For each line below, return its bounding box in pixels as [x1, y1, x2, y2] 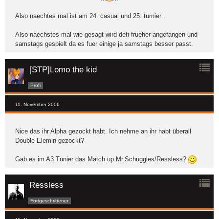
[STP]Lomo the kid [29, 65, 97, 75]
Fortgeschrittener [30, 197, 68, 203]
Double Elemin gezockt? [15, 137, 84, 145]
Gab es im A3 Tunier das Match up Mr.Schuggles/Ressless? [15, 155, 188, 163]
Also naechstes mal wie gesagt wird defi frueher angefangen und [15, 31, 197, 39]
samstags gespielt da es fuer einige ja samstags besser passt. [15, 40, 193, 48]
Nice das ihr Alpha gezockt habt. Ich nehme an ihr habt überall [15, 128, 191, 135]
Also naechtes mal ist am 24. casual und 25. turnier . [15, 12, 165, 20]
